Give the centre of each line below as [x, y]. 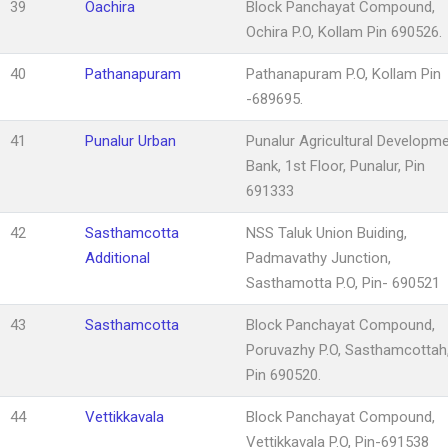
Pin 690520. [283, 374]
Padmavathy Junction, [318, 257]
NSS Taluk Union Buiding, [326, 232]
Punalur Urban [130, 140]
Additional [117, 257]
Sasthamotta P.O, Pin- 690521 [343, 282]
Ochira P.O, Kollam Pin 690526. [344, 31]
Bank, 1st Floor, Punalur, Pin [335, 165]
